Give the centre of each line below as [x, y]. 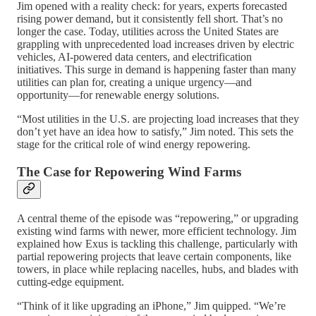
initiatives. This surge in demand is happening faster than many [157, 70]
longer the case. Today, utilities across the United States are [148, 32]
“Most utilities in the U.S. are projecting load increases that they [158, 119]
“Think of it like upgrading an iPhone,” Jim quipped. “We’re [151, 305]
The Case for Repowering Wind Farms [129, 171]
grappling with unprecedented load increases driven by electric [156, 44]
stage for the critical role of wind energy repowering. [134, 145]
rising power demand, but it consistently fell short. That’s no [150, 19]
